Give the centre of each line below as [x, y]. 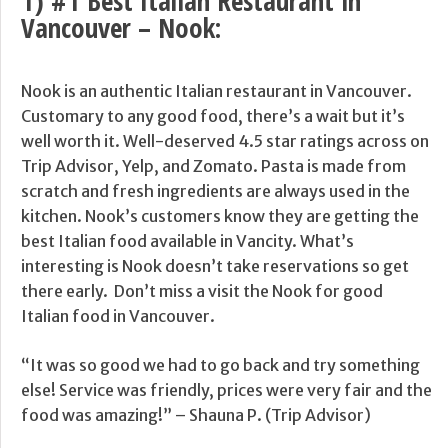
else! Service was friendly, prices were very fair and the [226, 390]
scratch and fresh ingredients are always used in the [215, 191]
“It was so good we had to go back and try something [220, 365]
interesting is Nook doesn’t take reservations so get [215, 266]
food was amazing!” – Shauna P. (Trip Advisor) [196, 415]
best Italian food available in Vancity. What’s [187, 241]
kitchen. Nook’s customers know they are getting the [220, 216]
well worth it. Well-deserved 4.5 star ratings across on [225, 141]
